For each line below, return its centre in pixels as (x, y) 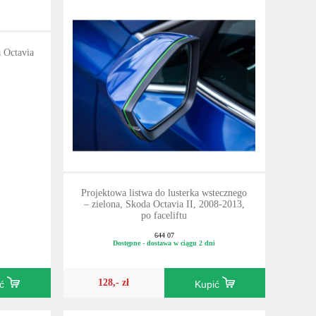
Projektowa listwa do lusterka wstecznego (164, 193)
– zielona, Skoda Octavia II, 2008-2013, (164, 204)
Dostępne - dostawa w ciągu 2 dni (164, 243)
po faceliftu (164, 215)
